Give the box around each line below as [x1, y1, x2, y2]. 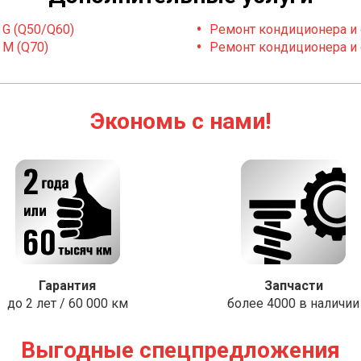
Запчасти [263, 277, 323, 293]
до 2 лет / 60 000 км [6, 295, 128, 311]
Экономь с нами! [90, 107, 271, 135]
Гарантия [39, 277, 97, 293]
